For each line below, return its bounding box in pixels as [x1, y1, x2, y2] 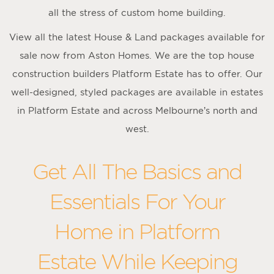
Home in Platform [54, 220, 220, 243]
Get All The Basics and [32, 160, 242, 183]
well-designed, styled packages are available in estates [11, 86, 263, 97]
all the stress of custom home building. [48, 7, 226, 18]
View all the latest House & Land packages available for [9, 31, 265, 42]
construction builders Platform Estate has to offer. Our [12, 68, 262, 79]
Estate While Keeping [37, 250, 237, 273]
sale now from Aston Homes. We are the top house [20, 50, 254, 61]
